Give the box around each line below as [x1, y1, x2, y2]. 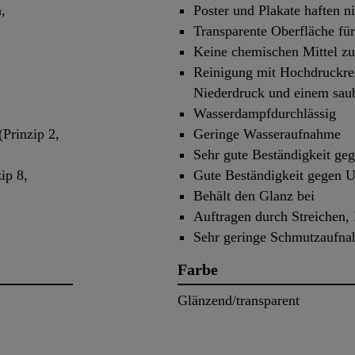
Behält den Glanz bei [193, 188, 315, 204]
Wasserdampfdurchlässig [193, 105, 336, 122]
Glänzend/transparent [177, 292, 300, 309]
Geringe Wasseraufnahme [193, 126, 341, 143]
